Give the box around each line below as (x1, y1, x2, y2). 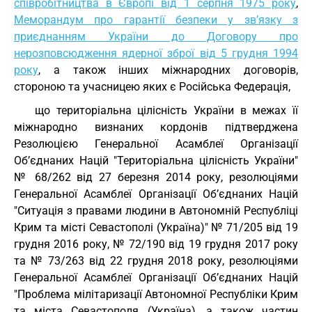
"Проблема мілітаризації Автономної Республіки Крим (14, 288, 298, 301)
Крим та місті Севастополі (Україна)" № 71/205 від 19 (14, 221, 298, 234)
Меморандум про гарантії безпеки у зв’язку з (14, 13, 298, 26)
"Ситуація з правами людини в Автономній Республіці (14, 204, 298, 217)
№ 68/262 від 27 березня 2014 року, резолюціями (14, 171, 298, 184)
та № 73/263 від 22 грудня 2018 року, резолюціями (14, 254, 298, 267)
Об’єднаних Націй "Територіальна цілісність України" (14, 154, 298, 167)
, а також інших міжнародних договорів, (38, 63, 298, 77)
